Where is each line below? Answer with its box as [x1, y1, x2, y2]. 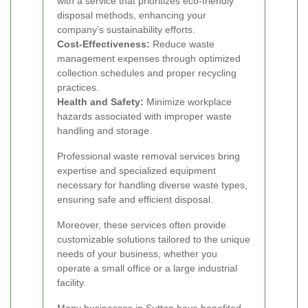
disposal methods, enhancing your [57, 10, 206, 21]
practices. [57, 82, 99, 93]
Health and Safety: [57, 96, 144, 108]
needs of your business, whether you [57, 248, 217, 260]
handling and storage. [57, 125, 152, 137]
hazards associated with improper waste [57, 111, 232, 122]
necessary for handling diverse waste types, [57, 179, 247, 191]
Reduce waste [150, 38, 214, 50]
